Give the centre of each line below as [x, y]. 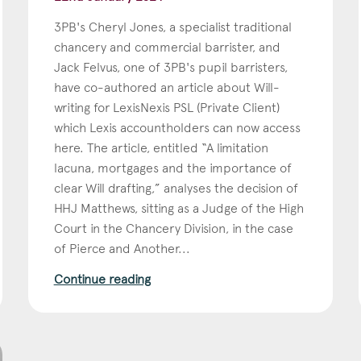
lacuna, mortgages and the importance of [172, 168]
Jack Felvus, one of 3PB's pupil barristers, [170, 67]
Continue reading [102, 279]
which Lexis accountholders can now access [177, 127]
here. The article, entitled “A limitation [161, 147]
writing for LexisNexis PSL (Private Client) [166, 107]
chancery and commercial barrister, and [167, 47]
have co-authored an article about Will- [166, 87]
